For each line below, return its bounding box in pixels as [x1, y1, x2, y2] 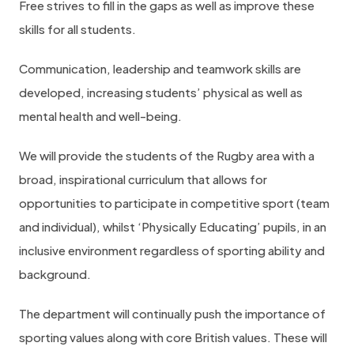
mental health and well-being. [19, 108, 182, 123]
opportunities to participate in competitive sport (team [19, 195, 330, 210]
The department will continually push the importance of [19, 306, 326, 321]
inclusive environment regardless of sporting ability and [19, 243, 325, 258]
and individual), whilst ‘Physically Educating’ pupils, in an [19, 219, 326, 234]
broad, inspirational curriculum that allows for [19, 171, 267, 186]
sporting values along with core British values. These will [19, 330, 327, 345]
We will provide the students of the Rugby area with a [19, 148, 314, 163]
